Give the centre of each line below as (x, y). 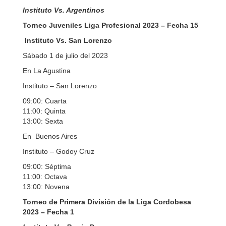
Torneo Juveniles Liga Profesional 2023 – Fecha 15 (110, 25)
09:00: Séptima (47, 166)
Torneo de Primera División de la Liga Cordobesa (107, 202)
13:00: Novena (46, 187)
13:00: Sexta (43, 121)
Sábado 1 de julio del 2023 (65, 55)
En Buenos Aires (50, 136)
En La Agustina (47, 71)
